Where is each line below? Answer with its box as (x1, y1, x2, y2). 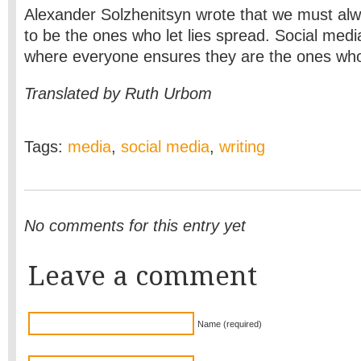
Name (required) (197, 319, 262, 329)
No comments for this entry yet (24, 217, 246, 234)
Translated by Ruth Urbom (24, 85, 212, 102)
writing (219, 138, 265, 156)
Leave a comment (28, 260, 257, 292)
